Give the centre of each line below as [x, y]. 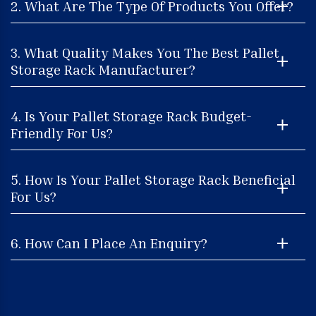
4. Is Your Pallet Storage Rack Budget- [131, 115]
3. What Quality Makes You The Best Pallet [145, 52]
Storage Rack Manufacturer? [103, 69]
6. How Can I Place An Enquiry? [109, 242]
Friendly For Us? [62, 132]
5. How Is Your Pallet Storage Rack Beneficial [153, 179]
